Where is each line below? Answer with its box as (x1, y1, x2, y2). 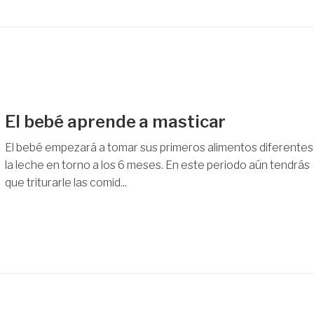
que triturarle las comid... (4, 175, 127, 189)
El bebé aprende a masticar (4, 111, 226, 132)
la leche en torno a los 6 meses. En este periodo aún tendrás (4, 158, 310, 172)
